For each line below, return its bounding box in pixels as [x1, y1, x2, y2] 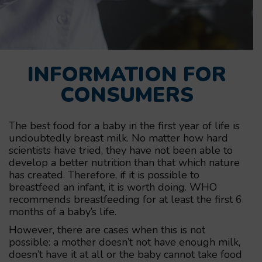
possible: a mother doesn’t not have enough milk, [9, 235, 240, 249]
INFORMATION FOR [27, 60, 226, 88]
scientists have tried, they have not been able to [9, 143, 233, 157]
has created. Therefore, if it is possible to [9, 167, 199, 182]
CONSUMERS [60, 81, 194, 109]
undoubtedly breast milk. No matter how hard [9, 130, 228, 145]
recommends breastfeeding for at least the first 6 [9, 192, 242, 206]
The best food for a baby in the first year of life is [9, 118, 240, 133]
